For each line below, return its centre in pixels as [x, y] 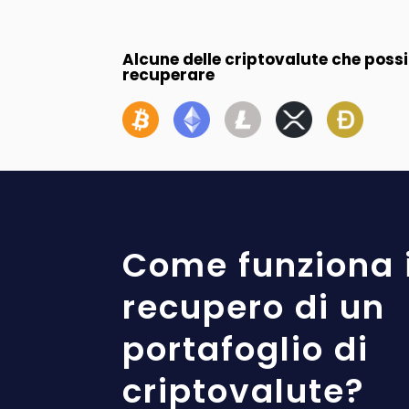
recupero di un [254, 308]
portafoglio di [246, 350]
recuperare [169, 74]
